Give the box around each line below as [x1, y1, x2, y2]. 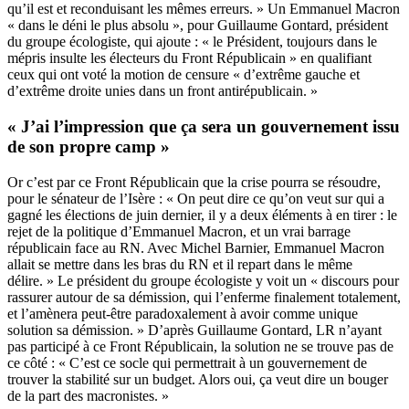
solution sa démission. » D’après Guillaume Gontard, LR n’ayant [7, 321, 382, 338]
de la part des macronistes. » [7, 387, 169, 404]
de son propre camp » [7, 137, 170, 157]
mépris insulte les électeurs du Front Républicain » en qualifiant [7, 50, 372, 67]
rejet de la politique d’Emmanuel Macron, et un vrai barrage [7, 223, 351, 239]
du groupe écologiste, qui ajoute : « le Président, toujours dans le [7, 34, 377, 50]
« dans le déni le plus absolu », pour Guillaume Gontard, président [7, 17, 388, 34]
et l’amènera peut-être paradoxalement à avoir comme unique [7, 305, 358, 321]
